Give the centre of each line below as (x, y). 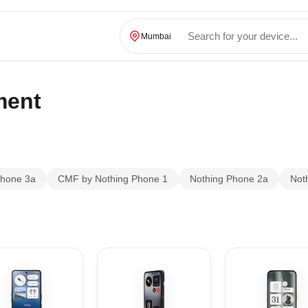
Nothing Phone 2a (229, 179)
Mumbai (156, 36)
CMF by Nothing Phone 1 (112, 179)
